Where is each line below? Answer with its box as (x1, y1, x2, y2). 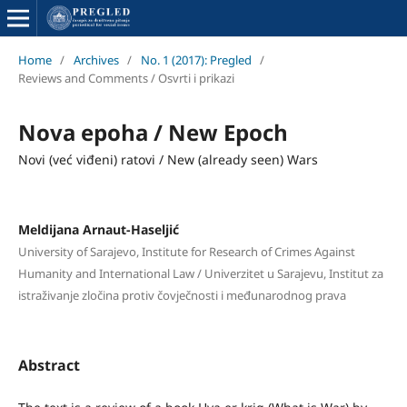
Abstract (17, 354, 80, 375)
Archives (73, 51, 119, 68)
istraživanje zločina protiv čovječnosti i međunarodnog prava (17, 286, 346, 303)
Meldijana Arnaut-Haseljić (17, 220, 179, 238)
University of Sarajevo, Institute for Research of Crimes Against (17, 243, 355, 260)
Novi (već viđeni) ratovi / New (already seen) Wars (17, 150, 318, 168)
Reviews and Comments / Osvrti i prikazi (17, 69, 234, 86)
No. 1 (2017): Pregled (140, 51, 252, 68)
